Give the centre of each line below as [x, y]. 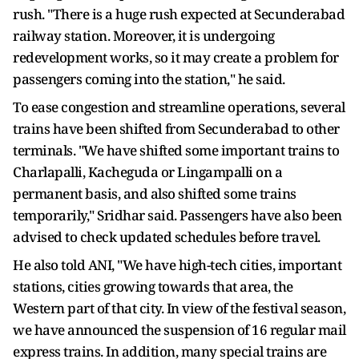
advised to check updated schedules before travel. [167, 236]
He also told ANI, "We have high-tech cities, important [177, 264]
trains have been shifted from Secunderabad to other [176, 128]
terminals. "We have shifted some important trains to [176, 150]
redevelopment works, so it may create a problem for [176, 57]
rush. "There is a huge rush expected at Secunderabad [179, 14]
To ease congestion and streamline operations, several [179, 107]
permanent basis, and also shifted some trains [155, 193]
